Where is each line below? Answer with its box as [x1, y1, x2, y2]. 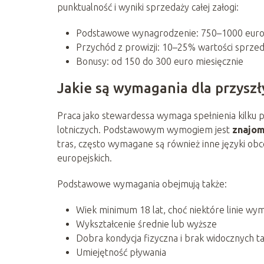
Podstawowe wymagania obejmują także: [57, 178, 227, 189]
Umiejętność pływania [76, 246, 166, 258]
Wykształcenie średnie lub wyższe [76, 218, 217, 229]
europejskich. [57, 152, 112, 163]
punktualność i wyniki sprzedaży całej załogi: [57, 1, 239, 12]
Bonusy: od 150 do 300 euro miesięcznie [76, 55, 243, 67]
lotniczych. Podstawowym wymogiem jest [57, 124, 232, 135]
